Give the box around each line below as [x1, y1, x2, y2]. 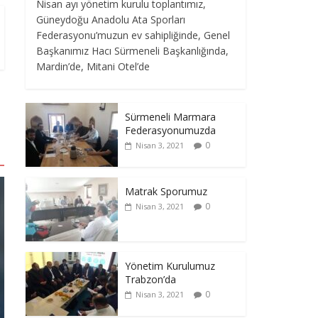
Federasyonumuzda [125, 123, 216, 137]
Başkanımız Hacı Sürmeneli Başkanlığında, [36, 43, 229, 57]
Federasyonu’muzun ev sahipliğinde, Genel [36, 28, 230, 42]
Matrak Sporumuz [125, 184, 207, 198]
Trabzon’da [125, 272, 176, 286]
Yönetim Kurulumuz [125, 258, 215, 273]
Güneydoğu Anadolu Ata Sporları [36, 12, 185, 26]
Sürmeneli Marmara [125, 109, 216, 124]
